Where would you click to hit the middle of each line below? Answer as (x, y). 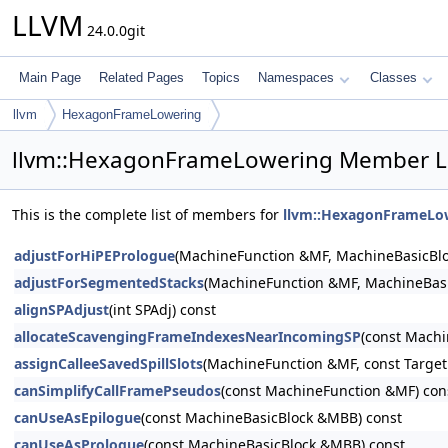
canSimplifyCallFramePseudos (117, 390)
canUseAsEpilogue (77, 417)
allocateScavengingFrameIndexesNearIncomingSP (187, 336)
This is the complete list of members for (147, 214)
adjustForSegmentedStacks (109, 282)
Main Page (50, 77)
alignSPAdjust (61, 309)
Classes (393, 77)
